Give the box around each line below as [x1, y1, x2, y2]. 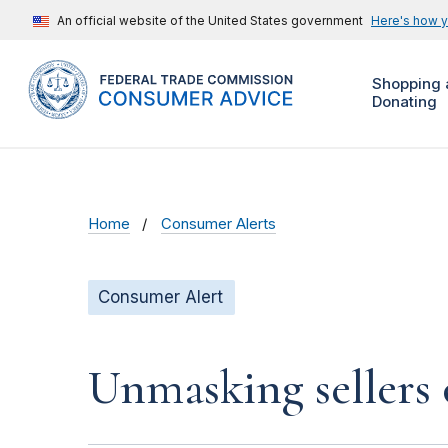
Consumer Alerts [161, 215, 277, 234]
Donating [371, 92, 437, 112]
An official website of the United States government [57, 13, 363, 28]
